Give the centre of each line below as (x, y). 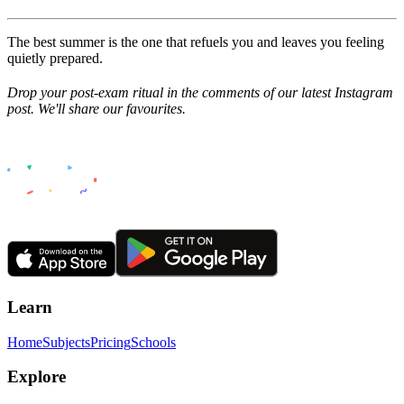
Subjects (66, 342)
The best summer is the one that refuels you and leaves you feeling (196, 41)
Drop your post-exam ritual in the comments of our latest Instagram (200, 92)
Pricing (110, 342)
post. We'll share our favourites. (96, 108)
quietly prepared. (55, 58)
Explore (37, 377)
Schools (153, 342)
